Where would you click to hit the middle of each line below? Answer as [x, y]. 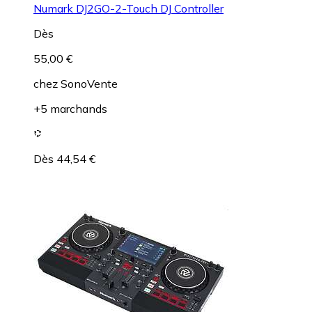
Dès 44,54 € [64, 158]
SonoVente [89, 83]
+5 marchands [70, 108]
